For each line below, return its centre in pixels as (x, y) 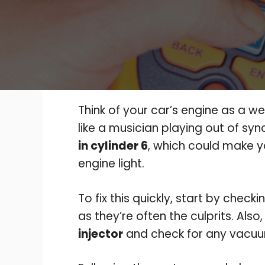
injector (101, 234)
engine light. (111, 164)
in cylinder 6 (113, 146)
